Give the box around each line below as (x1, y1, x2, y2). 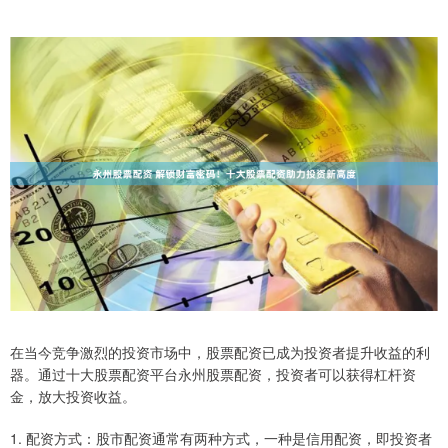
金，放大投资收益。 (10, 385, 136, 406)
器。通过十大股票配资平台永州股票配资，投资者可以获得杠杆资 (10, 363, 416, 384)
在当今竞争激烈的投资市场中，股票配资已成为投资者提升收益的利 (10, 341, 430, 362)
